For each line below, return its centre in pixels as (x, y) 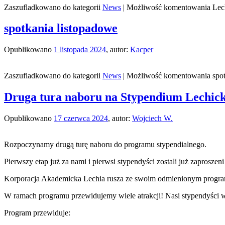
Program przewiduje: (37, 213)
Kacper (142, 50)
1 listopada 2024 (80, 50)
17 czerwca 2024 (81, 119)
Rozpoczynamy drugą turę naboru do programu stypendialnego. (105, 145)
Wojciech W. (152, 119)
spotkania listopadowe (61, 28)
